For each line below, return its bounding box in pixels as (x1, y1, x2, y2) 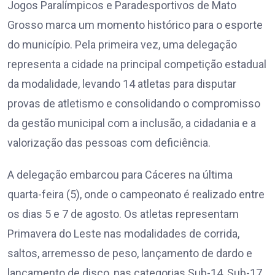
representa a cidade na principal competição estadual (7, 58, 266, 71)
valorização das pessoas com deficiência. (7, 136, 211, 150)
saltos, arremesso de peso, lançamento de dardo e (7, 247, 252, 260)
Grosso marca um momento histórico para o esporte (7, 18, 263, 32)
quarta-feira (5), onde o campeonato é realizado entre (7, 188, 265, 201)
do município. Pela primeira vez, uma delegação (7, 38, 237, 52)
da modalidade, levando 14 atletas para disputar (7, 77, 236, 91)
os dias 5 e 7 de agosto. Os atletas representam (7, 207, 239, 221)
